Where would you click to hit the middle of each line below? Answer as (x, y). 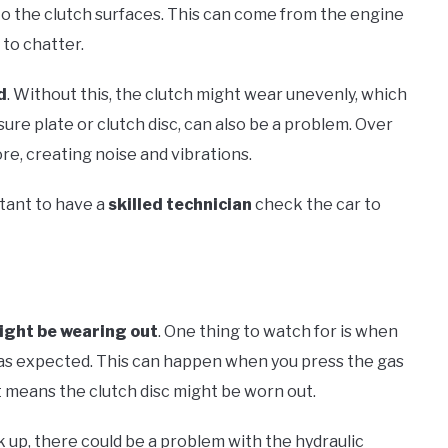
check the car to (316, 205)
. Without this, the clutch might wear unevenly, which (207, 95)
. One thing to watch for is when (278, 332)
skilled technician (180, 205)
